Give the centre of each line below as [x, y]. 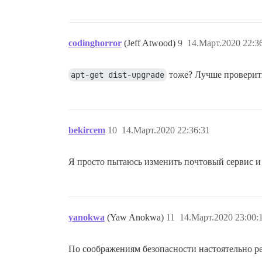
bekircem [87, 130]
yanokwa [87, 217]
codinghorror [95, 43]
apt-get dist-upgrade [118, 75]
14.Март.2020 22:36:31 [166, 130]
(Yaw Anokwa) [137, 217]
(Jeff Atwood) [151, 43]
